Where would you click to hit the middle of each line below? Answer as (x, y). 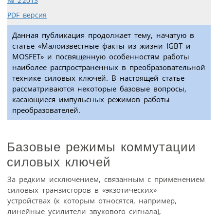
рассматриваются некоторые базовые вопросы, (99, 89)
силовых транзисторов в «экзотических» (82, 190)
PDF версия (27, 15)
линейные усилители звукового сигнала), (84, 211)
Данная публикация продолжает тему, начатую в (103, 35)
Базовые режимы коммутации (101, 147)
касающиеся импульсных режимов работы (91, 100)
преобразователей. (46, 110)
